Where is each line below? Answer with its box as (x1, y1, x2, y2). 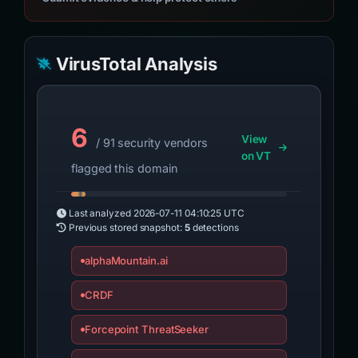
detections (189, 222, 239, 233)
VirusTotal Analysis (55, 54, 217, 74)
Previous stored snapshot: (66, 222, 185, 233)
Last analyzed (66, 208, 133, 219)
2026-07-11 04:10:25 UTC (133, 208, 245, 219)
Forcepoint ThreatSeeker (84, 323, 209, 336)
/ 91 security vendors (92, 136, 209, 149)
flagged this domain (71, 161, 178, 175)
